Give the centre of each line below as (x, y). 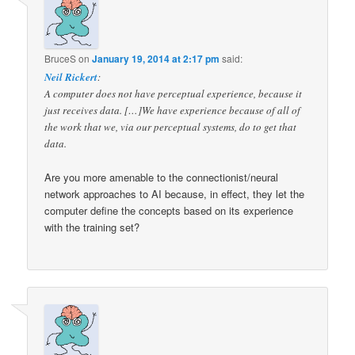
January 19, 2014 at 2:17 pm (156, 59)
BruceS (61, 59)
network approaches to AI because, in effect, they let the (175, 194)
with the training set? (92, 227)
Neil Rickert (71, 77)
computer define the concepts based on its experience (169, 211)
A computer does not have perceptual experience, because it (174, 94)
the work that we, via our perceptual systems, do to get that (171, 127)
